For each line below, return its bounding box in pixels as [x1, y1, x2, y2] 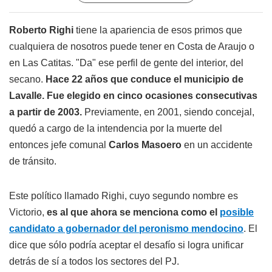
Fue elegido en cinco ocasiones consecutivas [47, 90, 257, 101]
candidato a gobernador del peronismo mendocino [9, 223, 243, 234]
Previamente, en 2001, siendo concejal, [82, 107, 254, 118]
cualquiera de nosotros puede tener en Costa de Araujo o [9, 41, 254, 52]
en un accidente [182, 140, 253, 151]
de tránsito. [9, 156, 56, 167]
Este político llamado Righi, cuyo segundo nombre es [9, 191, 238, 202]
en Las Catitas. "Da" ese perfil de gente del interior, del [9, 58, 243, 69]
